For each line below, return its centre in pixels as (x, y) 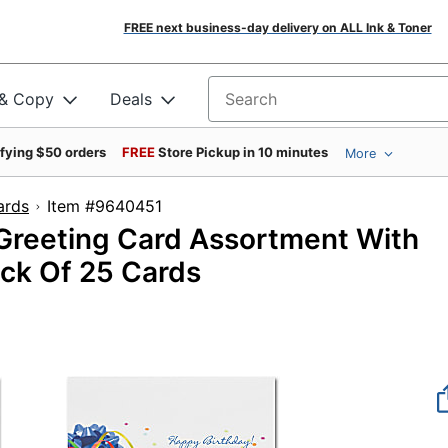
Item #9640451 (147, 206)
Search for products (284, 105)
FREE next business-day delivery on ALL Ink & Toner (277, 27)
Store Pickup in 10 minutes (243, 152)
